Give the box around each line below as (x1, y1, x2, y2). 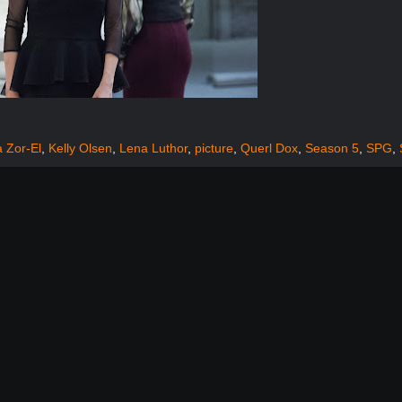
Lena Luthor (119, 141, 188, 155)
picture (195, 141, 234, 155)
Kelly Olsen (48, 141, 113, 155)
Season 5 (305, 141, 360, 155)
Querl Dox (240, 141, 299, 155)
